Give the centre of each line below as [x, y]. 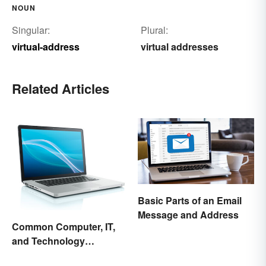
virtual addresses [179, 47]
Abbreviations [44, 255]
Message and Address [188, 214]
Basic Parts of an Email [190, 200]
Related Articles [61, 89]
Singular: [31, 30]
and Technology [48, 241]
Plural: [154, 30]
